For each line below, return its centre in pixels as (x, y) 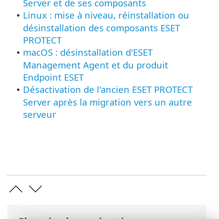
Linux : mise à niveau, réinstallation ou (106, 15)
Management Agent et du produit (96, 65)
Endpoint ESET (53, 77)
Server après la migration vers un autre (108, 102)
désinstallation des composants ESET (101, 27)
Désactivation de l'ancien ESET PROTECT (108, 89)
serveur (40, 114)
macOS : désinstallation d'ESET (88, 52)
